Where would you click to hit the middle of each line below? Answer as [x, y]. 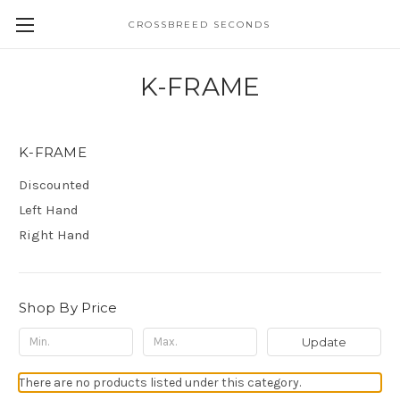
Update [324, 342]
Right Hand [54, 234]
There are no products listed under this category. [160, 382]
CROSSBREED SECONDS [200, 25]
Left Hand [49, 209]
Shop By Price [68, 307]
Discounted [54, 184]
